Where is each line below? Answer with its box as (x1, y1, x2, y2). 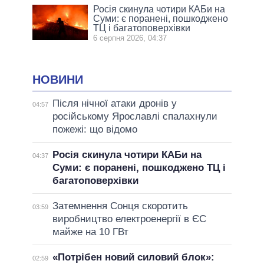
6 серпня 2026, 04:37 (93, 33, 167, 42)
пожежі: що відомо (52, 124, 137, 136)
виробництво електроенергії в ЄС (52, 213, 206, 225)
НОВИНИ (32, 72, 83, 86)
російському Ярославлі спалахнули (52, 111, 217, 123)
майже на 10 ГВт (52, 226, 128, 238)
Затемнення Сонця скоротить (52, 200, 188, 212)
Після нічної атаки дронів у (52, 98, 177, 110)
